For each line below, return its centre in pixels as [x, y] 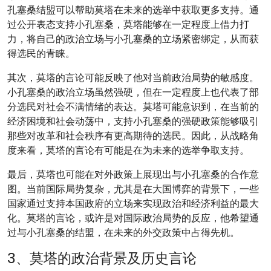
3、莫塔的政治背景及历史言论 [102, 258]
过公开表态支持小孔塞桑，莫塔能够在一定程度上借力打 [128, 24]
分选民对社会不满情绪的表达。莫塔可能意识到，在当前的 [133, 107]
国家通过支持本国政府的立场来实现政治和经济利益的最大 [133, 204]
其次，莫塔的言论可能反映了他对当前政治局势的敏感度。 [133, 78]
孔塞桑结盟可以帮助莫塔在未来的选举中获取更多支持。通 [133, 10]
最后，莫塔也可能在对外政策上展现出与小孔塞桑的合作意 [133, 175]
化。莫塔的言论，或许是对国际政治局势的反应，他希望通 [133, 218]
